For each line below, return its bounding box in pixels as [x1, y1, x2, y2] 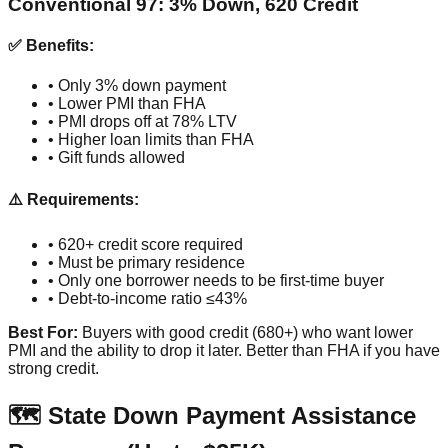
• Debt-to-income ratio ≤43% [48, 290, 247, 308]
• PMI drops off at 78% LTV [48, 112, 237, 130]
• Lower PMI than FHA [48, 94, 206, 112]
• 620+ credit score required [48, 236, 243, 254]
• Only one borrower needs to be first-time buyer [48, 272, 384, 290]
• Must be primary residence [48, 254, 245, 272]
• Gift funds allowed [48, 148, 185, 166]
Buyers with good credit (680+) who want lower [78, 324, 413, 342]
